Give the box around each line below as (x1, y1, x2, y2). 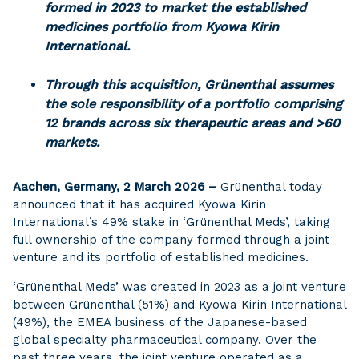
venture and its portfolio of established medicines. (13, 250, 309, 264)
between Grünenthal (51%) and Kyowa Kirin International (13, 297, 346, 312)
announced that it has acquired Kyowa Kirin (13, 197, 266, 212)
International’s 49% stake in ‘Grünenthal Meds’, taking (13, 215, 330, 229)
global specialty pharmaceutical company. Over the (13, 333, 317, 347)
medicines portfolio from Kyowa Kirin (45, 19, 279, 34)
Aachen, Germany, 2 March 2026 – (13, 179, 216, 194)
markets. (45, 135, 99, 150)
